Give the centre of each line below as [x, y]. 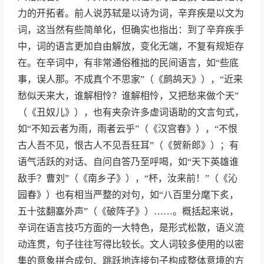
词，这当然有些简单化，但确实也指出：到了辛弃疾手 [131, 30]
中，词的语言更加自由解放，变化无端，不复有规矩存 [131, 46]
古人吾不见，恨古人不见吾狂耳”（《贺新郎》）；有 [128, 145]
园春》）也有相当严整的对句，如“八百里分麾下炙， [128, 195]
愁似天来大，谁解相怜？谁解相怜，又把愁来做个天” [128, 96]
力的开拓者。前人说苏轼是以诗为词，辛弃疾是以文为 [131, 13]
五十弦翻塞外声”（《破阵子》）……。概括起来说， [128, 211]
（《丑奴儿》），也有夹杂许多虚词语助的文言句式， [131, 112]
